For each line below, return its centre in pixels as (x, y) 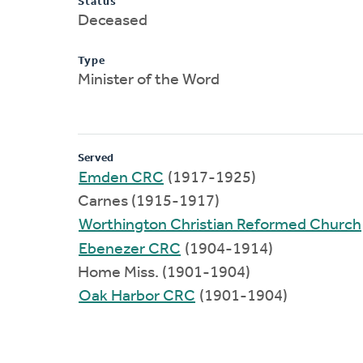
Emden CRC (121, 178)
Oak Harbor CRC (137, 296)
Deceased (113, 21)
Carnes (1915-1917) (149, 201)
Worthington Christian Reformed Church (220, 225)
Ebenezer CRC (130, 249)
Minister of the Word (149, 80)
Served (96, 158)
